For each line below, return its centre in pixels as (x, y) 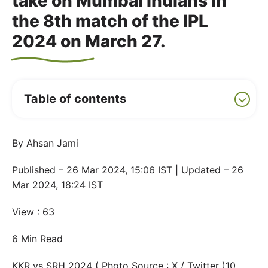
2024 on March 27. (89, 41)
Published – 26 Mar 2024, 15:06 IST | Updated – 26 (128, 170)
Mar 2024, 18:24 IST (57, 185)
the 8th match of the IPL (110, 21)
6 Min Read (37, 239)
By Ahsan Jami (45, 143)
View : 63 (33, 212)
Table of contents (75, 99)
